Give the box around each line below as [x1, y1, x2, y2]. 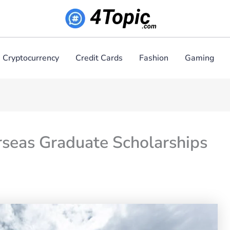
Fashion [139, 52, 168, 64]
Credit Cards [75, 52, 123, 64]
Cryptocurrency [2, 52, 59, 64]
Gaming [184, 52, 214, 64]
